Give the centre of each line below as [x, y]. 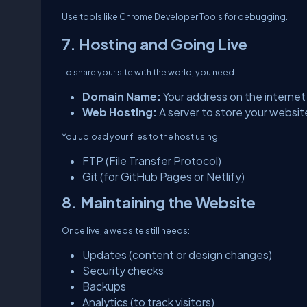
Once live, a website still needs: [126, 231]
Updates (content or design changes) [177, 255]
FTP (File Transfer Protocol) [152, 161]
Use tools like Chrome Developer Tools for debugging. [175, 17]
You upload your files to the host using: [141, 137]
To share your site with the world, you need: [149, 72]
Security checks [123, 271]
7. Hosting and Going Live [155, 44]
